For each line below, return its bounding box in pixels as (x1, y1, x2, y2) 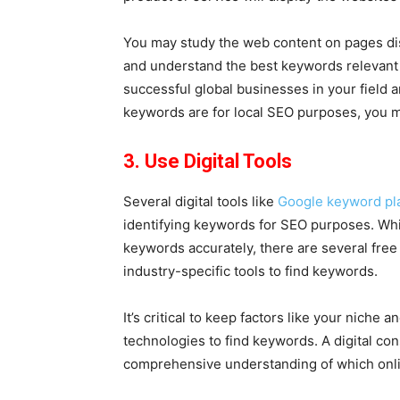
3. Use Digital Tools (123, 150, 292, 172)
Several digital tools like (123, 193, 278, 210)
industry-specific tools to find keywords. (123, 262, 381, 279)
